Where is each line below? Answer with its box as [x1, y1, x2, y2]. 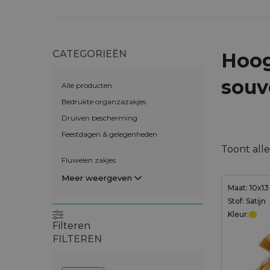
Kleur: [228, 209, 249, 219]
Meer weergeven [61, 172, 132, 183]
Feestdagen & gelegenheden [61, 129, 157, 139]
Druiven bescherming [61, 113, 137, 122]
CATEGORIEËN [52, 48, 127, 60]
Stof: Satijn [228, 196, 266, 206]
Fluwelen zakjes [61, 155, 116, 165]
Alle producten [61, 80, 112, 90]
